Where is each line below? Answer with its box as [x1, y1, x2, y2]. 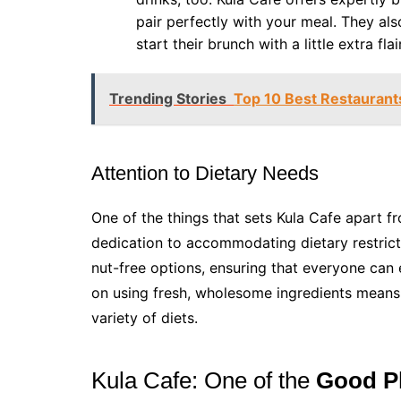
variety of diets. [91, 309, 198, 328]
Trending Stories [109, 90, 226, 108]
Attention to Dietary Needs [91, 162, 319, 185]
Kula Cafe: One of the [91, 367, 316, 395]
